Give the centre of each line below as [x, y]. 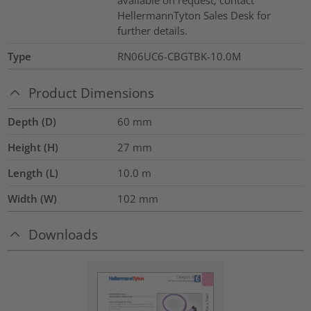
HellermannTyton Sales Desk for [194, 16]
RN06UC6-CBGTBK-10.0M [179, 57]
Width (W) [33, 198]
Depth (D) [32, 121]
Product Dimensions [92, 92]
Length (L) [33, 173]
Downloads [64, 235]
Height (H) [33, 147]
